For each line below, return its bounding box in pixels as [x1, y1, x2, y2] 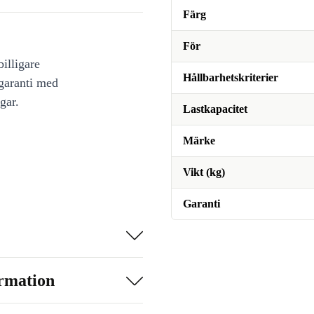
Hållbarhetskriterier [183, 71, 278, 83]
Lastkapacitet [183, 103, 247, 115]
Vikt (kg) [183, 166, 225, 178]
